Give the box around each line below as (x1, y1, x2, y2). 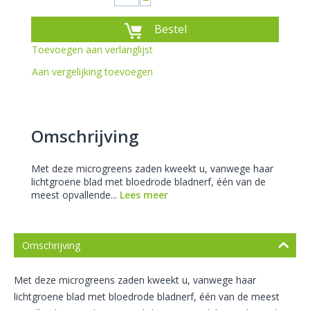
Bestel (154, 21, 187, 37)
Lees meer (120, 188, 168, 202)
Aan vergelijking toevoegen (32, 65, 153, 79)
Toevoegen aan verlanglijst (32, 43, 153, 57)
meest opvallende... (31, 188, 120, 202)
